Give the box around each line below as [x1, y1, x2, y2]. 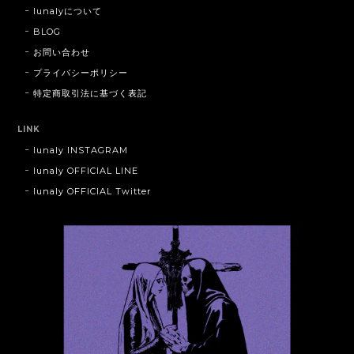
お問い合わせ [33, 47, 91, 58]
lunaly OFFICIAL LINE [33, 165, 138, 177]
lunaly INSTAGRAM [33, 145, 128, 156]
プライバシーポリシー [33, 67, 128, 79]
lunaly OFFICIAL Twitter [33, 186, 151, 198]
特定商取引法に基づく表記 [33, 88, 147, 100]
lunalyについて [33, 6, 102, 17]
